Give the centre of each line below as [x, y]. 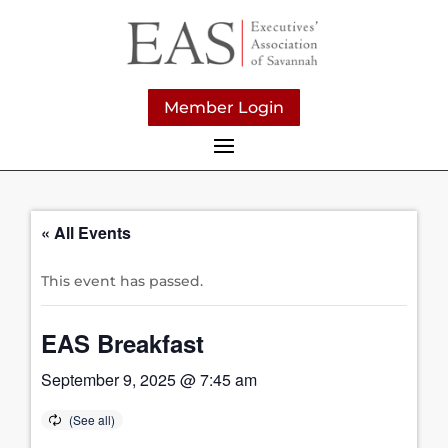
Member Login [223, 107]
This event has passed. [122, 280]
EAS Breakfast [123, 342]
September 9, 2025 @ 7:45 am [149, 379]
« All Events [86, 232]
